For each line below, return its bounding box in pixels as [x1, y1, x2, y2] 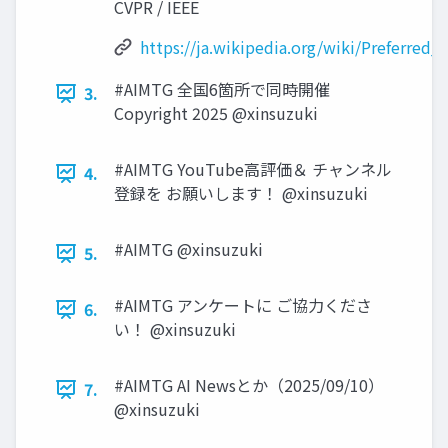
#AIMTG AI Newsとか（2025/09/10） [114, 373, 384, 398]
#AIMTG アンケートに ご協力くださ [114, 293, 372, 318]
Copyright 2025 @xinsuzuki [114, 101, 318, 126]
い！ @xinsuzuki [114, 317, 236, 342]
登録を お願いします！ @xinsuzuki [114, 181, 368, 206]
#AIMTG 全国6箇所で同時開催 [114, 77, 330, 102]
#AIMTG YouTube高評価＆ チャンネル [114, 157, 392, 182]
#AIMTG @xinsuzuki [114, 237, 263, 262]
